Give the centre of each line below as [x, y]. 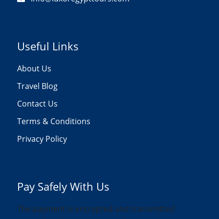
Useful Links [48, 46]
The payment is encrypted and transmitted [96, 208]
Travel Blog [37, 86]
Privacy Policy [42, 139]
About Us [34, 68]
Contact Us [37, 103]
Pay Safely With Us [63, 186]
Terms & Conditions [54, 121]
